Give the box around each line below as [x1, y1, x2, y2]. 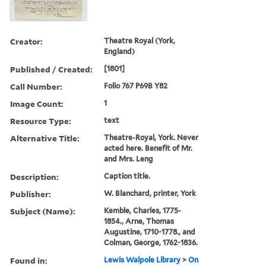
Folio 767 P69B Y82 [104, 81, 168, 90]
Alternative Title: [10, 132, 80, 144]
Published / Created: [10, 63, 93, 75]
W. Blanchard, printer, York [104, 188, 197, 198]
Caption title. [104, 171, 151, 180]
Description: [10, 170, 59, 182]
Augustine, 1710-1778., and [104, 227, 196, 236]
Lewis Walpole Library [104, 255, 181, 264]
